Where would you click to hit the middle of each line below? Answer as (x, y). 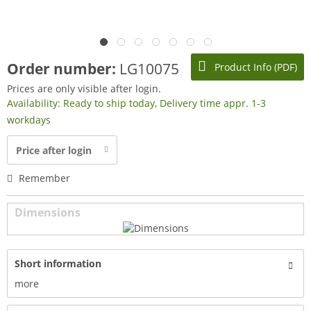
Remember (44, 178)
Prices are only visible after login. (84, 89)
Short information (58, 263)
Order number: (63, 69)
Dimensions (48, 212)
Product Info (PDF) (254, 67)
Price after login (54, 150)
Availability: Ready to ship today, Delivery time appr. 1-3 (136, 103)
